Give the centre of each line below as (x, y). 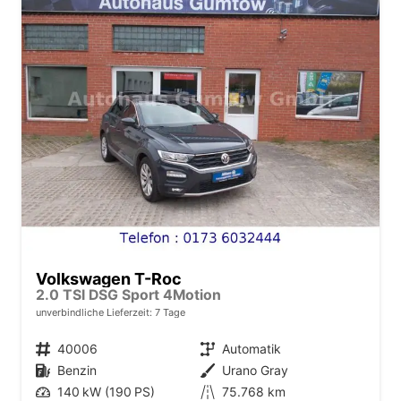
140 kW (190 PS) (106, 391)
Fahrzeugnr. (48, 348)
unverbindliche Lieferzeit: (95, 312)
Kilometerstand (214, 391)
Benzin (77, 370)
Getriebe (215, 348)
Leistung (48, 391)
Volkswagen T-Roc (109, 278)
